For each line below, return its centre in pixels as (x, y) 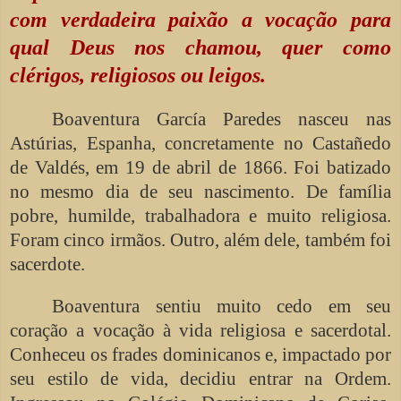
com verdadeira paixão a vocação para (200, 19)
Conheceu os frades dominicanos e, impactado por (200, 354)
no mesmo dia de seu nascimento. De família (200, 191)
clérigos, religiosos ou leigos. (138, 75)
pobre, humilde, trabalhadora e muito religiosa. (200, 215)
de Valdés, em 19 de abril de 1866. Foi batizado (200, 167)
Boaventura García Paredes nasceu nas (222, 119)
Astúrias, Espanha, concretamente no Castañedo (200, 143)
